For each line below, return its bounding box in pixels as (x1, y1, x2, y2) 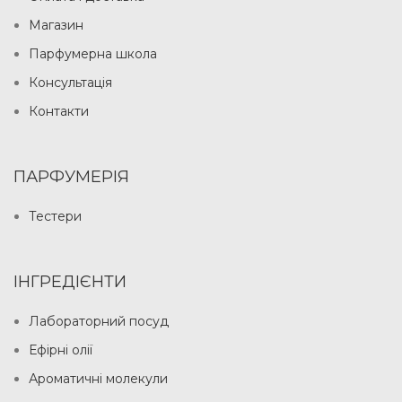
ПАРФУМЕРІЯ (13, 167, 129, 187)
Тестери (29, 208, 82, 224)
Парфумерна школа (29, 46, 157, 62)
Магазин (29, 17, 83, 33)
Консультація (29, 74, 112, 91)
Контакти (29, 103, 89, 119)
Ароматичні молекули (29, 371, 168, 387)
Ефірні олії (29, 342, 92, 358)
